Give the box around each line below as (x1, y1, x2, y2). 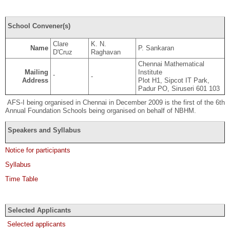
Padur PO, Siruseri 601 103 (138, 85, 220, 93)
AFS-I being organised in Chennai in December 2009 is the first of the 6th (5, 98, 225, 106)
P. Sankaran (138, 44, 174, 52)
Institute (138, 68, 162, 76)
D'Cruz (52, 48, 72, 56)
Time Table (5, 175, 38, 183)
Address (22, 76, 49, 85)
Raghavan (90, 48, 121, 56)
